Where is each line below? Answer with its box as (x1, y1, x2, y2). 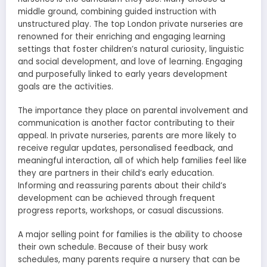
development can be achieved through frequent (18, 192, 215, 204)
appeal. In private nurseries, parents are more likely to (18, 129, 237, 141)
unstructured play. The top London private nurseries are (18, 18, 243, 30)
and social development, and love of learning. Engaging (18, 55, 243, 67)
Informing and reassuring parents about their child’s (18, 179, 226, 191)
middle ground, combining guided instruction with (18, 5, 216, 17)
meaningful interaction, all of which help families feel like (18, 154, 247, 166)
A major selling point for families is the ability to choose (18, 229, 243, 241)
